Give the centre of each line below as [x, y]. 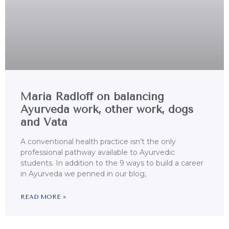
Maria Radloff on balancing [92, 97]
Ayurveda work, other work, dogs [107, 110]
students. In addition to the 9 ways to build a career [112, 163]
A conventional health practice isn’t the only [98, 142]
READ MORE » [43, 197]
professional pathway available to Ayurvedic [98, 153]
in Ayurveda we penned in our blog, [83, 174]
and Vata [44, 122]
